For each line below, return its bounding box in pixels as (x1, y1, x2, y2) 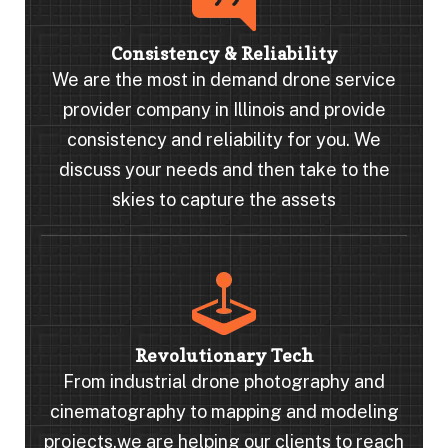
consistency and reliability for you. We (67, 128, 381, 150)
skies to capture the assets (112, 188, 336, 210)
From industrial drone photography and (63, 370, 385, 392)
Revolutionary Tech (134, 344, 314, 366)
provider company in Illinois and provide (62, 98, 386, 120)
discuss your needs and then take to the (58, 158, 390, 180)
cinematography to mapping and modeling (49, 400, 399, 422)
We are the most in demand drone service (52, 68, 396, 90)
